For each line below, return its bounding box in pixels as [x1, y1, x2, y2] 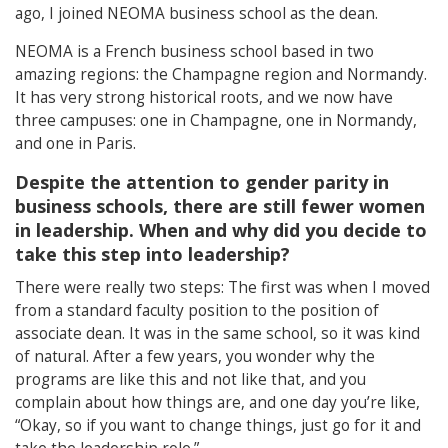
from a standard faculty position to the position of [15, 300, 379, 321]
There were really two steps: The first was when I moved [15, 277, 430, 298]
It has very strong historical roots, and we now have [15, 87, 393, 108]
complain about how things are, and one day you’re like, [15, 392, 420, 413]
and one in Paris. [15, 133, 136, 154]
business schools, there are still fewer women [15, 194, 425, 218]
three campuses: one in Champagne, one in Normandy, [15, 110, 417, 131]
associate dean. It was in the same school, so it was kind [15, 323, 420, 344]
